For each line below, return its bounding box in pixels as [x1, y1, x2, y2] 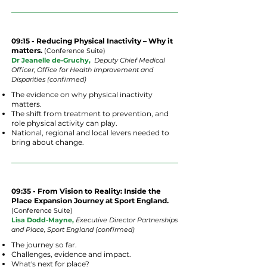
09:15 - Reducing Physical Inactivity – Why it [11, 36, 173, 45]
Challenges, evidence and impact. [11, 250, 131, 259]
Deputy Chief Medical [94, 56, 165, 64]
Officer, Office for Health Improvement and [11, 66, 153, 74]
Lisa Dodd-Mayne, [11, 216, 76, 224]
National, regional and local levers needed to [11, 128, 169, 137]
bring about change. [11, 138, 84, 147]
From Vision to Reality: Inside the [38, 187, 161, 195]
